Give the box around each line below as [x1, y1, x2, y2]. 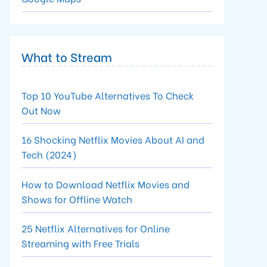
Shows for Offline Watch [21, 191, 132, 206]
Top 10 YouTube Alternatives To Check [21, 88, 194, 102]
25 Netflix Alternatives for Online [21, 221, 170, 235]
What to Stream [21, 47, 112, 65]
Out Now [21, 103, 61, 117]
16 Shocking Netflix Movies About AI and [21, 132, 204, 146]
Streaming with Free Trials [21, 236, 139, 250]
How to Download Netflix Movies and [21, 176, 190, 191]
